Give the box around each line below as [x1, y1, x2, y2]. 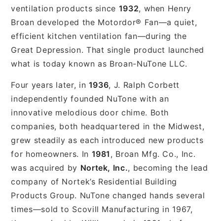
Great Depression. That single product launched [11, 44, 204, 55]
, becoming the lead [128, 162, 208, 173]
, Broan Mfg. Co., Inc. [110, 148, 196, 159]
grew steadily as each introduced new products [11, 135, 204, 145]
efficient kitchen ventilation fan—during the [11, 31, 187, 41]
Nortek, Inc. [80, 162, 128, 173]
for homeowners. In [11, 148, 92, 159]
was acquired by [11, 162, 80, 173]
